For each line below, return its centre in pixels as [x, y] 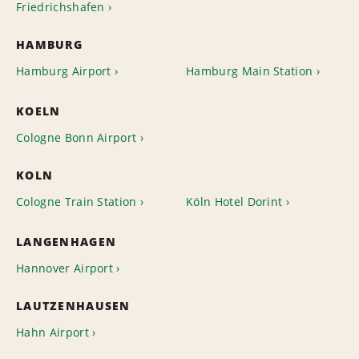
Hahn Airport [52, 332]
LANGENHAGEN [67, 242]
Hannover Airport [65, 268]
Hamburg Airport [64, 71]
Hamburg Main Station [250, 71]
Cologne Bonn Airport [77, 137]
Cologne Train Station [77, 202]
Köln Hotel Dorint [234, 202]
